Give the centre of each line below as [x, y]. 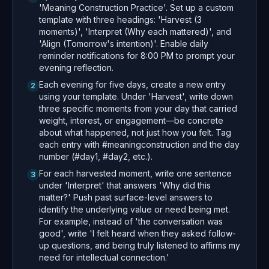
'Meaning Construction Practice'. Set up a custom [136, 8]
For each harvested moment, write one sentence [135, 173]
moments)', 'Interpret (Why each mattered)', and [135, 32]
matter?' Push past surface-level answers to [126, 197]
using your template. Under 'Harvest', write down [136, 96]
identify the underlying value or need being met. [134, 209]
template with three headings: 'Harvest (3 [120, 20]
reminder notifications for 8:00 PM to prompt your [137, 56]
